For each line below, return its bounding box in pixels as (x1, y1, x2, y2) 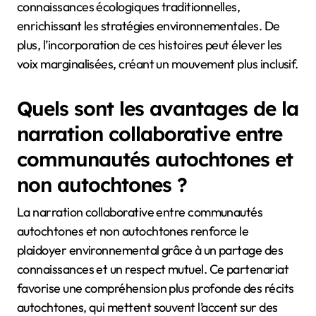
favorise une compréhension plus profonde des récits (17, 279, 294, 296)
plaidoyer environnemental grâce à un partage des (17, 241, 284, 258)
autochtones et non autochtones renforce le (17, 222, 249, 239)
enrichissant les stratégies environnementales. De (17, 18, 280, 35)
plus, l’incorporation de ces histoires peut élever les (17, 37, 282, 54)
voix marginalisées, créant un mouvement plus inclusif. (17, 56, 298, 73)
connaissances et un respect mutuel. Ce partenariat (17, 260, 288, 277)
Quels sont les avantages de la (17, 96, 298, 121)
